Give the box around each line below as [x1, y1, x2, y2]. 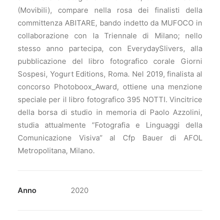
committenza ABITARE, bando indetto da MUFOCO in [18, 18, 202, 27]
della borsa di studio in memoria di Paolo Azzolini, [18, 108, 202, 117]
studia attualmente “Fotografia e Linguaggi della [18, 120, 202, 130]
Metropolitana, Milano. [18, 146, 95, 155]
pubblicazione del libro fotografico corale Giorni [18, 56, 202, 66]
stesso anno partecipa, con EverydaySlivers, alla [18, 44, 202, 53]
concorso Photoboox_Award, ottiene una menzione [18, 82, 202, 91]
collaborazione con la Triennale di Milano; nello [18, 31, 202, 40]
